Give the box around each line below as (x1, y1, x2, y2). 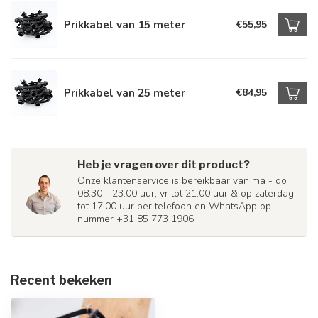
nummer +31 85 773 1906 (77, 212, 194, 226)
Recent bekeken (11, 273, 112, 287)
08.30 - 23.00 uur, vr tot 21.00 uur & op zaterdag (77, 187, 294, 200)
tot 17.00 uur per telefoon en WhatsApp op (77, 199, 271, 213)
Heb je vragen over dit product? (77, 158, 250, 171)
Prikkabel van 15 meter (64, 17, 185, 32)
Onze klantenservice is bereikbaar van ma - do (77, 174, 287, 187)
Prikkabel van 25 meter (64, 85, 185, 100)
